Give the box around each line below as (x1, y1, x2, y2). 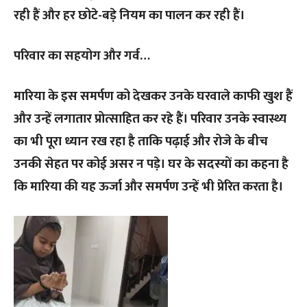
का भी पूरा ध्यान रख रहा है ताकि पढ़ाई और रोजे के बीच (14, 131, 268, 153)
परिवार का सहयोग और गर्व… (14, 45, 150, 67)
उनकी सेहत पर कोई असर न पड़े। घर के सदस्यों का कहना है (14, 153, 288, 175)
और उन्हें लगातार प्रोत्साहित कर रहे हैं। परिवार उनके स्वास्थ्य (14, 108, 286, 130)
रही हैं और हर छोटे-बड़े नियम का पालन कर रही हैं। (14, 5, 245, 27)
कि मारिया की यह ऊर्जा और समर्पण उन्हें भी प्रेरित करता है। (14, 176, 283, 198)
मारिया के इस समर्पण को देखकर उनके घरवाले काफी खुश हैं (14, 86, 293, 108)
